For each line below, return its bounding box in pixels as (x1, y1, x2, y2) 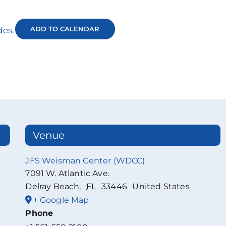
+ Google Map (33, 195, 89, 205)
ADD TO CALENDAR (30, 25, 99, 33)
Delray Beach (25, 182, 80, 192)
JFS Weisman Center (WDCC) (25, 156, 145, 166)
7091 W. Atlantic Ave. (25, 168, 109, 179)
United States (132, 182, 190, 192)
